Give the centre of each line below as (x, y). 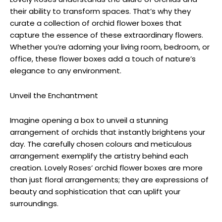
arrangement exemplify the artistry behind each (99, 156)
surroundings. (34, 204)
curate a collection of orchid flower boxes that (96, 23)
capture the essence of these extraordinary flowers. (107, 35)
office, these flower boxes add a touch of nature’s (103, 59)
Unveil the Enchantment (54, 96)
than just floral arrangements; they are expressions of (109, 180)
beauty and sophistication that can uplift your (95, 192)
